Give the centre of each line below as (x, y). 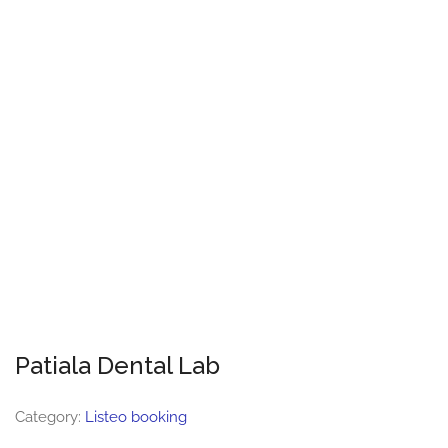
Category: (50, 417)
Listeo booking (136, 417)
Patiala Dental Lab (117, 365)
